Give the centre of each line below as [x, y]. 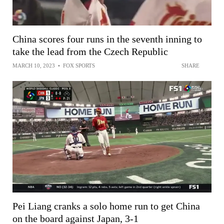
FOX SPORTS [79, 65]
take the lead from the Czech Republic [90, 51]
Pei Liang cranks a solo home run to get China [106, 206]
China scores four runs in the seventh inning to [107, 39]
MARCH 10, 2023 [34, 65]
